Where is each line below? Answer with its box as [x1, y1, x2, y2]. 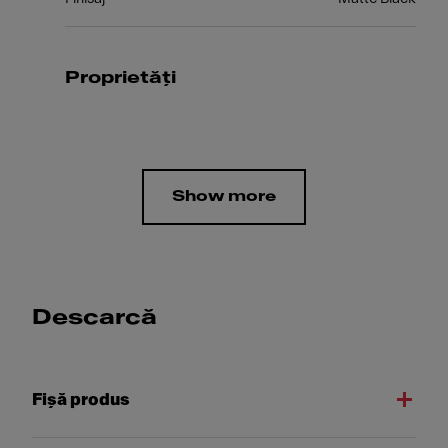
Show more [172, 189, 276, 204]
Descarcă [32, 307, 157, 328]
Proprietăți [64, 69, 176, 86]
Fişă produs [32, 391, 130, 408]
